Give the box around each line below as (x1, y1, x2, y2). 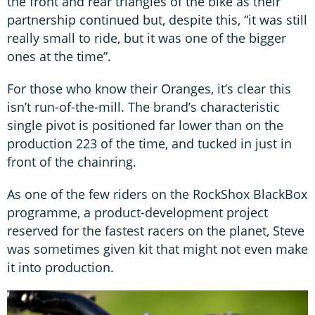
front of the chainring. (7, 153, 136, 170)
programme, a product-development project (7, 203, 268, 221)
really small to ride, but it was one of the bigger (7, 29, 286, 46)
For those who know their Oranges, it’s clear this (7, 79, 291, 97)
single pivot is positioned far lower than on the (7, 116, 283, 134)
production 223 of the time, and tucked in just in (7, 134, 292, 152)
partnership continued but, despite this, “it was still (7, 11, 307, 28)
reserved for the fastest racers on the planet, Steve (7, 221, 304, 239)
